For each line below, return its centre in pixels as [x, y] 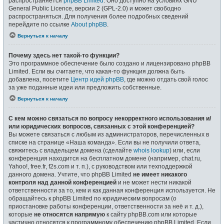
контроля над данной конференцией [62, 182]
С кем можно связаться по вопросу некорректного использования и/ [110, 118]
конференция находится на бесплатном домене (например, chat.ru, [105, 158]
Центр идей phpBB [97, 79]
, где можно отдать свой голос [166, 79]
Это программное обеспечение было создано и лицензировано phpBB [109, 63]
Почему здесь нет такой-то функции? [64, 55]
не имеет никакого [160, 174]
